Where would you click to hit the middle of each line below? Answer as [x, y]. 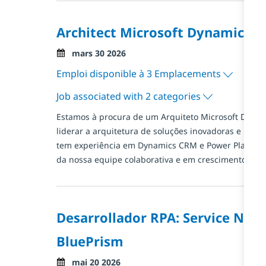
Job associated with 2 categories [129, 96]
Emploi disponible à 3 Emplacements [140, 73]
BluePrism [90, 241]
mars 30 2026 [99, 53]
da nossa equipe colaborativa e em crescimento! [152, 160]
